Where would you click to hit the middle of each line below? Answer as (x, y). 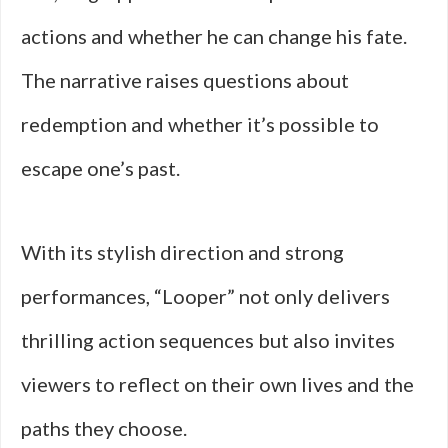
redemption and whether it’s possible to (200, 124)
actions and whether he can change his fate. (214, 36)
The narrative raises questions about (185, 80)
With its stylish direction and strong (182, 252)
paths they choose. (104, 428)
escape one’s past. (100, 168)
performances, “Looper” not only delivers (205, 296)
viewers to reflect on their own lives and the (217, 384)
